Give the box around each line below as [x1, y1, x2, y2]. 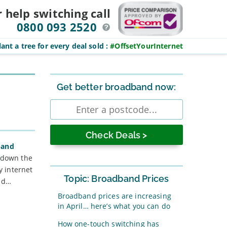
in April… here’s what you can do [57, 201, 170, 211]
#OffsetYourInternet [110, 41, 183, 51]
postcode [49, 105, 86, 117]
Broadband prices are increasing [57, 191, 171, 201]
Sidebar [49, 72, 80, 82]
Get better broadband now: [57, 82, 176, 92]
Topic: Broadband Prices [64, 173, 169, 184]
